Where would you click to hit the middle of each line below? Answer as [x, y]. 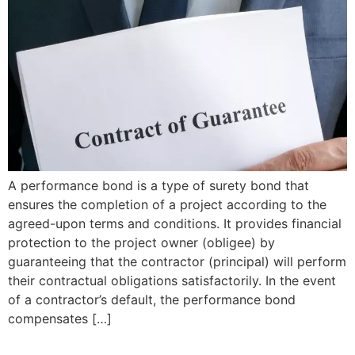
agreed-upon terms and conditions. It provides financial [175, 223]
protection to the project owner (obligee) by [141, 242]
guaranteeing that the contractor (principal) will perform [177, 261]
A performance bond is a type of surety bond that [158, 185]
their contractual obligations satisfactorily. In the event [172, 281]
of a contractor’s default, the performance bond [152, 300]
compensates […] [60, 319]
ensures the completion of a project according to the [167, 204]
